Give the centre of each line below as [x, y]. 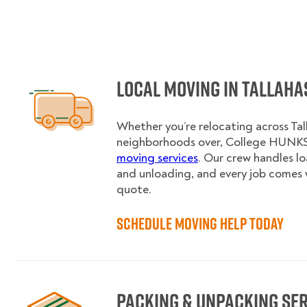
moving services [157, 158]
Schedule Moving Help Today [200, 223]
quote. [134, 189]
